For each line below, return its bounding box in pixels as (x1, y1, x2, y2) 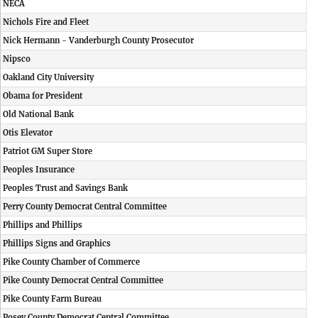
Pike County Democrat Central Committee (3, 275, 163, 285)
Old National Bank (3, 109, 74, 119)
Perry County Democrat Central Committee (3, 202, 167, 212)
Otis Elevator (3, 128, 53, 138)
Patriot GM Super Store (3, 146, 92, 156)
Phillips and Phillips (3, 220, 82, 230)
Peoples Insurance (3, 165, 75, 175)
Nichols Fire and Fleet (3, 17, 89, 27)
